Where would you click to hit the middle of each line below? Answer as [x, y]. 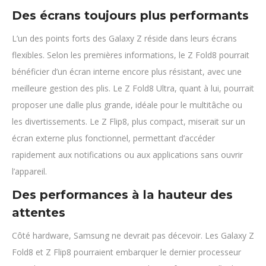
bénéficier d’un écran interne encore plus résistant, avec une [127, 72]
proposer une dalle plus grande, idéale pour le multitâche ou [127, 105]
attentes [39, 213]
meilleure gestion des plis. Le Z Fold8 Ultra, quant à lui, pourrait [133, 88]
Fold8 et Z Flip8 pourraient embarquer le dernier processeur [126, 252]
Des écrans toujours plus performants [130, 15]
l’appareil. [29, 171]
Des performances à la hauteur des [122, 195]
